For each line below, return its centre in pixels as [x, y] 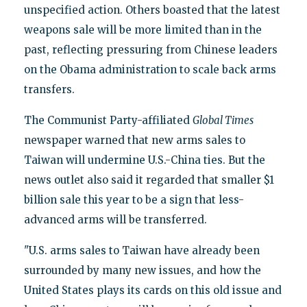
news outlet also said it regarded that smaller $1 [149, 180]
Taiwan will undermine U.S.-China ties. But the [144, 160]
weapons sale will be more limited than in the [143, 29]
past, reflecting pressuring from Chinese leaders [150, 49]
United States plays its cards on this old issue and [152, 290]
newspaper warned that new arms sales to [134, 140]
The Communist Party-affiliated [108, 120]
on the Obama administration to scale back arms [150, 69]
